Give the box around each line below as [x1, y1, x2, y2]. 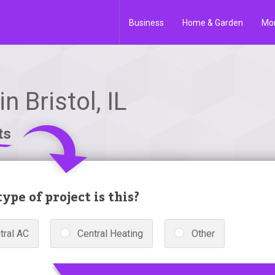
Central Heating [77, 228, 143, 239]
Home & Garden [182, 18, 243, 28]
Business [129, 18, 164, 28]
